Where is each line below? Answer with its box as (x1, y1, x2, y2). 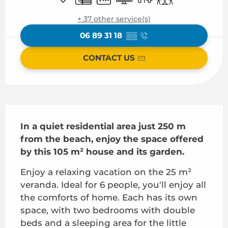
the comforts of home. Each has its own (20, 192, 197, 203)
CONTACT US (82, 53, 135, 63)
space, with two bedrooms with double (20, 205, 195, 215)
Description (5, 104, 76, 118)
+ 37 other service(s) (77, 14, 151, 23)
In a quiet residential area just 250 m (20, 121, 186, 131)
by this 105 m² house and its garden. (20, 146, 184, 157)
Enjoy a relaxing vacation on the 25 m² (20, 166, 191, 177)
